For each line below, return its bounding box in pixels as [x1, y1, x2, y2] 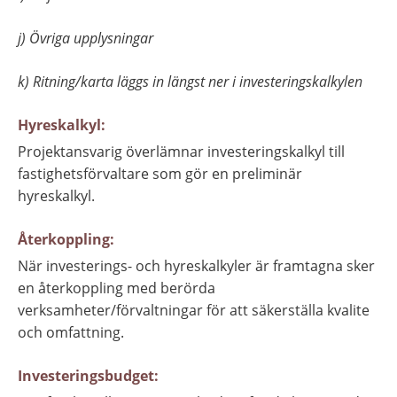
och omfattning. [18, 323, 124, 343]
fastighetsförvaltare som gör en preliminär [18, 164, 302, 184]
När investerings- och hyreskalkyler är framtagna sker [18, 256, 375, 276]
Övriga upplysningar [29, 28, 153, 49]
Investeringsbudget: [18, 366, 159, 386]
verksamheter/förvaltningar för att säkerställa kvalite [18, 300, 370, 321]
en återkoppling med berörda [18, 278, 215, 299]
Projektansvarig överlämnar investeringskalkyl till [18, 142, 345, 162]
